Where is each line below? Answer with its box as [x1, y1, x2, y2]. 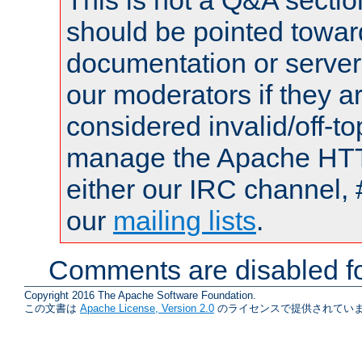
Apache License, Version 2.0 [80, 301, 214, 314]
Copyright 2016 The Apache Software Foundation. [24, 288, 256, 301]
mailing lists [113, 205, 256, 237]
